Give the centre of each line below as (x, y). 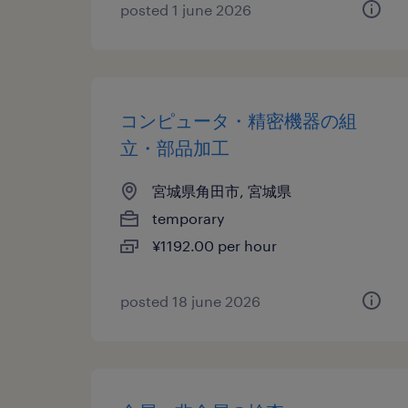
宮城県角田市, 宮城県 (222, 191)
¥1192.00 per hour (214, 245)
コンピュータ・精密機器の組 (239, 120)
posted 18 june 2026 (190, 301)
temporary (189, 218)
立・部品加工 (175, 148)
